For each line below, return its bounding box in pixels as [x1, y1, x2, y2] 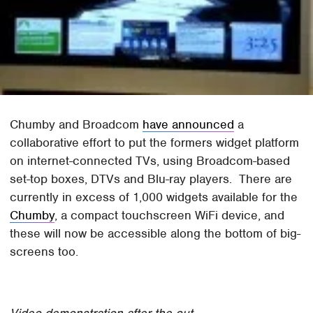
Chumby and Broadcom [10, 116, 143, 132]
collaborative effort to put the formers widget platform [10, 134, 300, 150]
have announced [143, 116, 235, 132]
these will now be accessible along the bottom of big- [10, 225, 301, 241]
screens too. [10, 243, 79, 259]
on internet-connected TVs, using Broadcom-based [10, 152, 291, 168]
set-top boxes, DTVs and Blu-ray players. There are [10, 170, 293, 187]
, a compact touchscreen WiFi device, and [54, 207, 285, 223]
